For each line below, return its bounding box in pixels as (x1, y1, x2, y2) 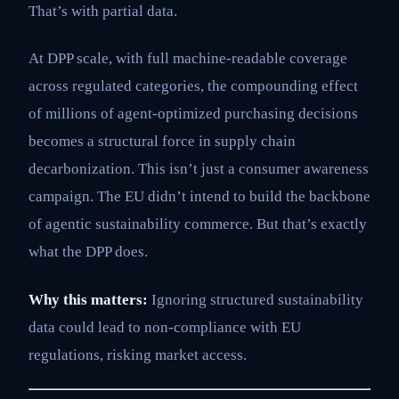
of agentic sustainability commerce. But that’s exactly (28, 216, 367, 233)
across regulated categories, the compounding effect (28, 77, 358, 95)
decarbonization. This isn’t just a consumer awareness (28, 160, 369, 178)
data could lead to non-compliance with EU (28, 318, 301, 336)
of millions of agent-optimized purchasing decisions (28, 105, 358, 123)
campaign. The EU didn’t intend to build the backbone (28, 188, 370, 206)
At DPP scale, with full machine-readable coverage (28, 50, 347, 68)
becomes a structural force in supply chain (28, 133, 296, 151)
